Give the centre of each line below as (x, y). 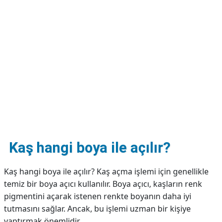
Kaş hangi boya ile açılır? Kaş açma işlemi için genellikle (106, 171)
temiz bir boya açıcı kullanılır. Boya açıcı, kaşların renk (103, 184)
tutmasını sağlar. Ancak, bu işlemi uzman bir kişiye (97, 209)
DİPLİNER (24, 18)
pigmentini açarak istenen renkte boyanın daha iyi (98, 196)
